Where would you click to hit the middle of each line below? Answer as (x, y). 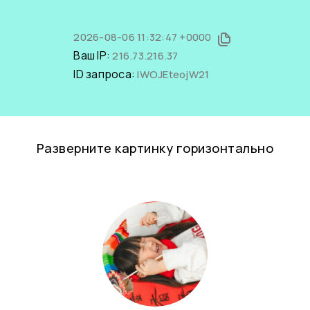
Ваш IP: (93, 55)
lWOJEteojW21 (173, 74)
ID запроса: (106, 74)
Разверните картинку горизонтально (155, 148)
